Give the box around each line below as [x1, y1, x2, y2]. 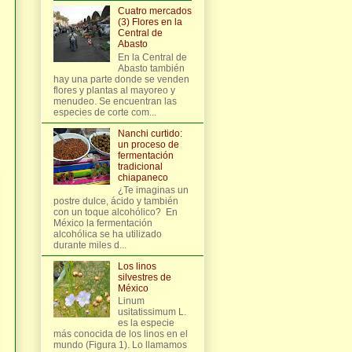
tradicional [117, 160, 163, 172]
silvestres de [117, 271, 171, 283]
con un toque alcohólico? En [53, 206, 178, 218]
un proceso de [117, 138, 179, 150]
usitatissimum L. [117, 306, 186, 318]
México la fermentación [53, 217, 152, 229]
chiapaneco [117, 171, 168, 183]
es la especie [117, 317, 174, 329]
